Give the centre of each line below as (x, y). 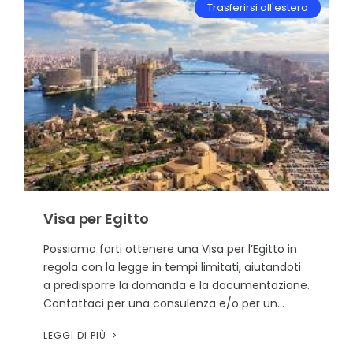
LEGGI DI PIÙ (76, 336)
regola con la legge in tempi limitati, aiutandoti (172, 268)
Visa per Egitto (96, 219)
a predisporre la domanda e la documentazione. (176, 286)
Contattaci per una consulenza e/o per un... (164, 304)
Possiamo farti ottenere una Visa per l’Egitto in (170, 249)
